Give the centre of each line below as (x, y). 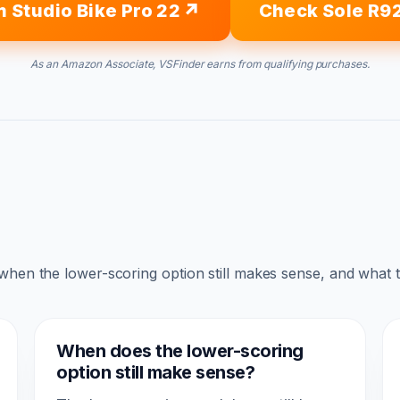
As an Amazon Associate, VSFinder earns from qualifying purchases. (200, 63)
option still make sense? (155, 372)
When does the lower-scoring (180, 350)
